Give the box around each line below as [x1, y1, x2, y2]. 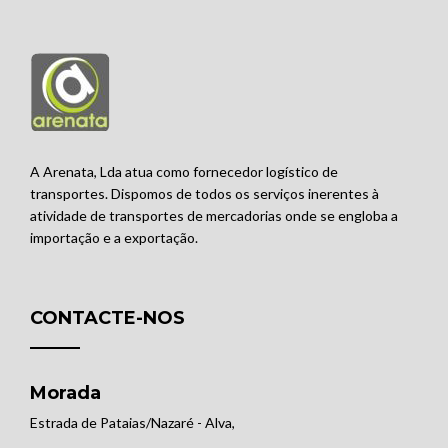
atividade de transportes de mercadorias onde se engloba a [29, 207, 398, 224]
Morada [29, 382, 101, 404]
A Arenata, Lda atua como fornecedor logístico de [29, 163, 338, 180]
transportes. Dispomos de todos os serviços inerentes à [29, 185, 379, 202]
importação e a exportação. [29, 229, 198, 246]
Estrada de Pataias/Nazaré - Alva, [29, 414, 235, 431]
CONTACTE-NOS [29, 307, 185, 329]
